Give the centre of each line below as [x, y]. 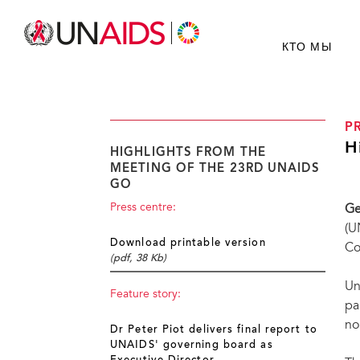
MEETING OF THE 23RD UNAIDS [215, 169]
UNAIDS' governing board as [192, 346]
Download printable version [188, 243]
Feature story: [145, 295]
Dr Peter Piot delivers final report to [214, 331]
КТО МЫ [307, 47]
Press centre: [143, 208]
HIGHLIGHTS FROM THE [188, 153]
